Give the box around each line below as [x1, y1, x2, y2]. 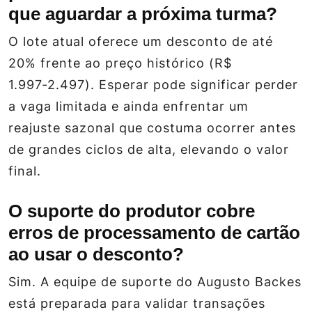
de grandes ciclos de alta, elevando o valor [8, 142, 289, 157]
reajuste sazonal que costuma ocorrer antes [8, 120, 296, 136]
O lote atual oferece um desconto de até [8, 34, 273, 49]
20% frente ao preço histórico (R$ [8, 56, 232, 71]
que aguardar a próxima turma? [8, 3, 277, 25]
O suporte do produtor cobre [8, 201, 255, 222]
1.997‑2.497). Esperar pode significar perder [8, 77, 298, 93]
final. [8, 164, 41, 179]
